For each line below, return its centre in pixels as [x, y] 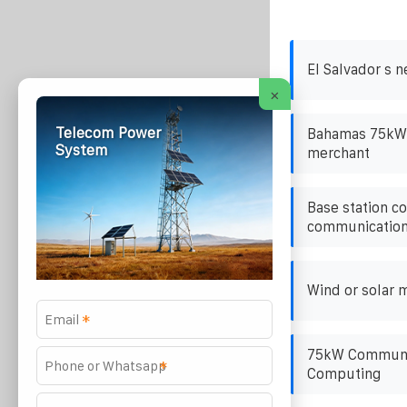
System [81, 150]
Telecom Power [108, 133]
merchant [338, 153]
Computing [343, 373]
